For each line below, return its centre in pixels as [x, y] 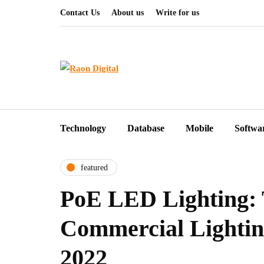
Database [146, 128]
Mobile [199, 128]
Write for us [177, 13]
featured [94, 167]
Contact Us [80, 13]
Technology [83, 128]
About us [128, 13]
